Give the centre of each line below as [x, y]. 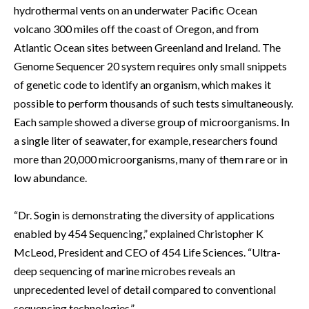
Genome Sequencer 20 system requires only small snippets [150, 66]
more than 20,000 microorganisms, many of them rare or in [151, 159]
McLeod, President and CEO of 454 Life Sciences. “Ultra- [147, 252]
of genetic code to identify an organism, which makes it [142, 85]
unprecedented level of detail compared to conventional [145, 290]
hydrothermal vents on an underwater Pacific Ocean [136, 10]
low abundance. [50, 178]
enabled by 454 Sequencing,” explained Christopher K [139, 234]
